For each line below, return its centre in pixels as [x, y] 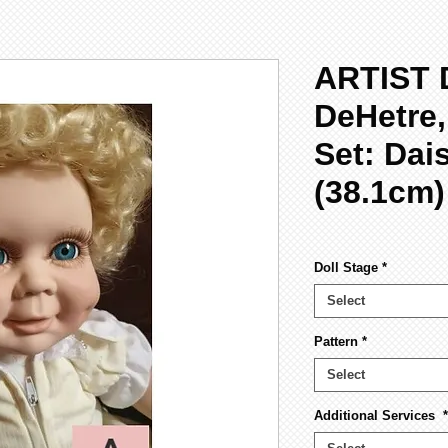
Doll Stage [346, 267]
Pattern [336, 341]
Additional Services [376, 415]
